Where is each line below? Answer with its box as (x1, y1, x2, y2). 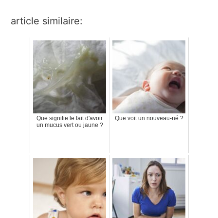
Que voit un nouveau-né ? (114, 114, 183, 122)
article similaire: (11, 15, 83, 27)
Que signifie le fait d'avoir (36, 114, 103, 122)
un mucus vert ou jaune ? (36, 121, 103, 128)
